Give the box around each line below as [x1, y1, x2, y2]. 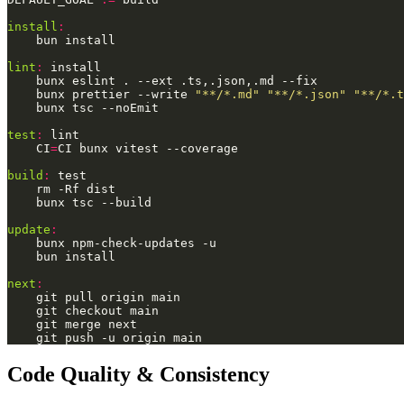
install [7, 20, 58, 34]
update [7, 223, 50, 237]
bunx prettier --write [36, 87, 195, 102]
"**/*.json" [267, 87, 346, 102]
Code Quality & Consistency [7, 363, 270, 387]
